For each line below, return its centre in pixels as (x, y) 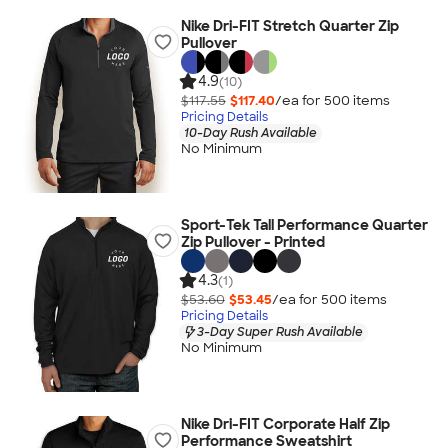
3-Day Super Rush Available (279, 331)
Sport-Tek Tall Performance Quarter (304, 225)
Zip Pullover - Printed (252, 242)
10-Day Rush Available (250, 132)
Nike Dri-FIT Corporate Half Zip (285, 424)
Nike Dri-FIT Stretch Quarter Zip (289, 26)
